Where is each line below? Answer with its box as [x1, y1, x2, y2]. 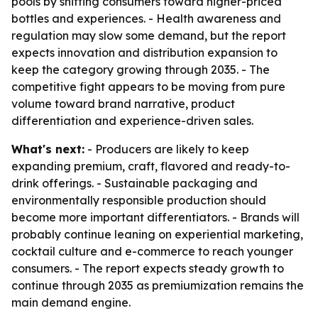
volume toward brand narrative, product [11, 97, 235, 111]
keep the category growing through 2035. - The [11, 62, 270, 77]
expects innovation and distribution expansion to [11, 45, 278, 60]
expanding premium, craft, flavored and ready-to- [11, 159, 290, 173]
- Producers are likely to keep [84, 142, 249, 156]
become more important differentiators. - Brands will [11, 210, 300, 224]
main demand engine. [11, 295, 131, 309]
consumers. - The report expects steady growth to [11, 261, 284, 275]
